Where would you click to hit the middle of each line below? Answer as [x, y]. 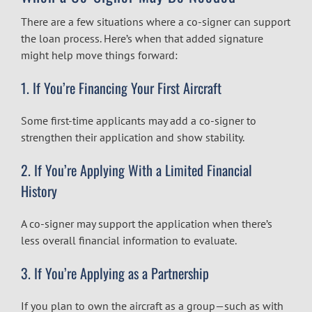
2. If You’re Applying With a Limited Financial [136, 170]
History [39, 190]
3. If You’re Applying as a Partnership [115, 273]
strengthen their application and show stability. [133, 137]
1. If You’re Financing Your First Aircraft [121, 87]
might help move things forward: [99, 55]
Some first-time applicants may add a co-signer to [139, 120]
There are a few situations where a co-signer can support [156, 21]
